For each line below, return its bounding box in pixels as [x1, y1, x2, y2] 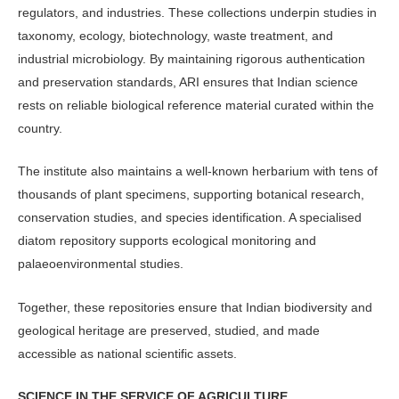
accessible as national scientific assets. [18, 346, 237, 361]
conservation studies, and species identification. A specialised [18, 210, 362, 225]
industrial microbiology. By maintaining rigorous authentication [18, 52, 365, 67]
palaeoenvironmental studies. [18, 256, 183, 272]
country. [18, 121, 62, 136]
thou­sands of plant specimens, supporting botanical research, [18, 187, 364, 202]
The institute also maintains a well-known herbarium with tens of [18, 164, 378, 179]
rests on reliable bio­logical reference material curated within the [18, 98, 374, 113]
